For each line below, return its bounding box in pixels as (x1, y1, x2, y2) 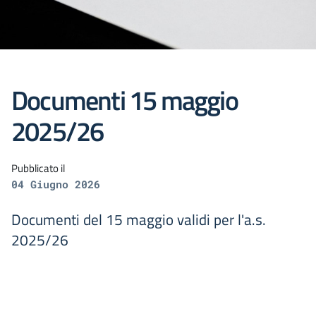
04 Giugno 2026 (11, 177, 100, 191)
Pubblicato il (11, 160, 65, 176)
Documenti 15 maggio (11, 79, 238, 121)
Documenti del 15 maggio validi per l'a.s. (11, 208, 266, 231)
